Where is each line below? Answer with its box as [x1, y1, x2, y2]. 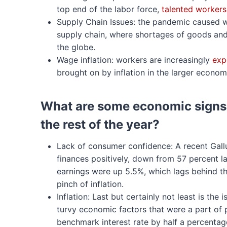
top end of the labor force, [57, 4, 162, 14]
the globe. [57, 42, 95, 52]
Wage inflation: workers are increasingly [57, 55, 212, 65]
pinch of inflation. [57, 179, 124, 189]
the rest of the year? [41, 117, 160, 132]
